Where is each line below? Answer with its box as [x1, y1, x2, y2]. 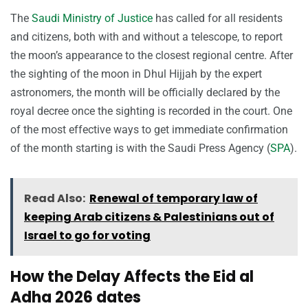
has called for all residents [153, 11, 283, 25]
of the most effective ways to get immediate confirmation [10, 122, 288, 136]
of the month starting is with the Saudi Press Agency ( [10, 141, 270, 155]
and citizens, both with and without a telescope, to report [10, 30, 283, 43]
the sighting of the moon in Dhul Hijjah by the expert [10, 67, 262, 80]
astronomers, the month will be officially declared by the [10, 85, 280, 99]
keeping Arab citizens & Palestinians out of [24, 208, 274, 225]
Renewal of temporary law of [89, 190, 258, 206]
